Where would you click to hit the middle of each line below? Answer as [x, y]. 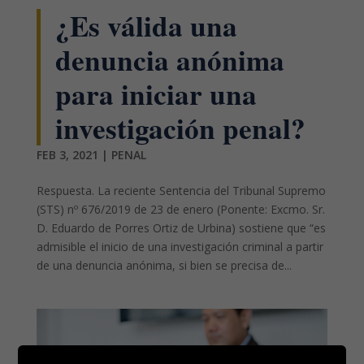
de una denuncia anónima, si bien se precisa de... [164, 266]
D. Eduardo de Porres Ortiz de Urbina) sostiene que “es [181, 228]
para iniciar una [156, 94]
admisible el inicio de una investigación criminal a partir [180, 247]
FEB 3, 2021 [67, 155]
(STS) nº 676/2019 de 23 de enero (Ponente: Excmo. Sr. [180, 210]
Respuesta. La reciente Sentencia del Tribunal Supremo [181, 191]
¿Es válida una [146, 26]
